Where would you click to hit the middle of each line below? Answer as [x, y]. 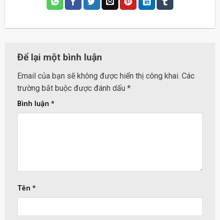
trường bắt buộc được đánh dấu [72, 88]
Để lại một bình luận [61, 57]
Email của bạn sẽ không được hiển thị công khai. [98, 76]
